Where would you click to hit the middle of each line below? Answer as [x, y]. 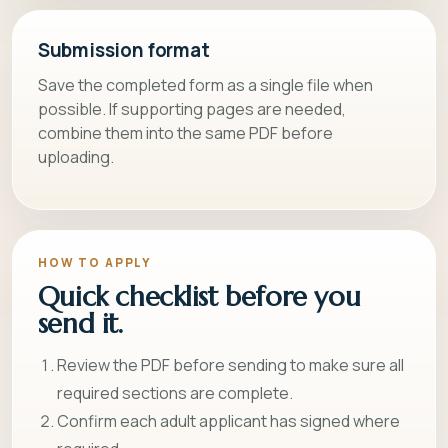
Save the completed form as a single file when [205, 84]
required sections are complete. [174, 393]
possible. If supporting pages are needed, [191, 108]
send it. [80, 324]
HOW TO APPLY [95, 263]
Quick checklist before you [199, 297]
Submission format [123, 49]
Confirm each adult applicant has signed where [228, 421]
